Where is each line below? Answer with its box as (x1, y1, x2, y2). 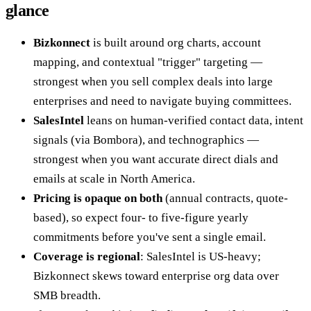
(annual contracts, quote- (162, 191, 288, 205)
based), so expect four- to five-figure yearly (33, 210, 249, 224)
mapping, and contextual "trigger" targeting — (33, 55, 262, 69)
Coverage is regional (33, 249, 140, 263)
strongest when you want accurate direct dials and (33, 152, 278, 166)
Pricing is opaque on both (33, 191, 162, 205)
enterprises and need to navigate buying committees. (33, 94, 292, 108)
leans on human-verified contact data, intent (84, 113, 303, 127)
